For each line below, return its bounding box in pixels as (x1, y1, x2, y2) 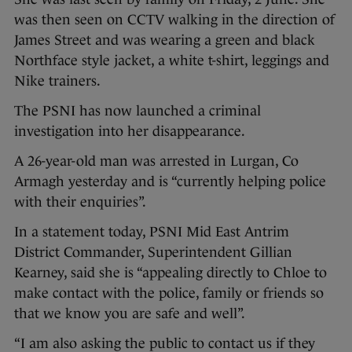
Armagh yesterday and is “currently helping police (14, 174, 326, 190)
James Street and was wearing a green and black (14, 32, 315, 49)
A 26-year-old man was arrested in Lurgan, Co (14, 153, 299, 170)
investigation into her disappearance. (14, 123, 248, 140)
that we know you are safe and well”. (14, 306, 248, 322)
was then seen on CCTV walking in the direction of (14, 12, 335, 28)
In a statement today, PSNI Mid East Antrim (14, 224, 289, 240)
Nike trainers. (14, 73, 101, 90)
